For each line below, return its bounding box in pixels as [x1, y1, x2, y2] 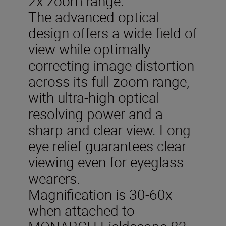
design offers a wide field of [28, 23, 197, 42]
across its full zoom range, [28, 71, 189, 91]
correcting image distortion [28, 55, 194, 75]
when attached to [28, 200, 135, 220]
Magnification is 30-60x [28, 184, 173, 204]
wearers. [28, 168, 80, 188]
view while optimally [28, 39, 150, 59]
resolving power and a [28, 103, 163, 123]
